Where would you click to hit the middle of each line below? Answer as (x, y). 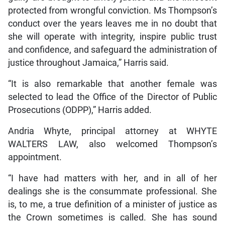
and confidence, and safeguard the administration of (113, 50)
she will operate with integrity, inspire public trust (113, 37)
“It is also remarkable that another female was (113, 84)
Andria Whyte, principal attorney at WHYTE (113, 131)
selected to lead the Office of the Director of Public (113, 97)
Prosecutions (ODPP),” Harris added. (80, 110)
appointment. (35, 157)
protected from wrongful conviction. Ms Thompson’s (113, 11)
